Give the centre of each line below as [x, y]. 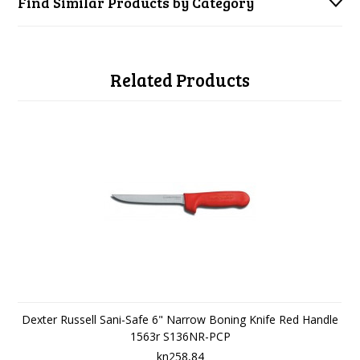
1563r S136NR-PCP [180, 336]
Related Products [180, 80]
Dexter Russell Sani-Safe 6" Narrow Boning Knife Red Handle [180, 319]
